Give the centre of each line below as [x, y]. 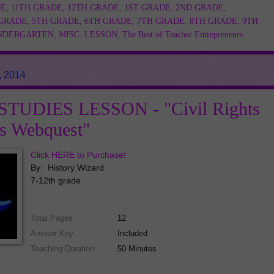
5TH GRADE [56, 21]
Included [133, 234]
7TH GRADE [161, 21]
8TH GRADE [213, 21]
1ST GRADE [147, 8]
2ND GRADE [200, 8]
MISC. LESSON [88, 35]
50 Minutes [137, 249]
